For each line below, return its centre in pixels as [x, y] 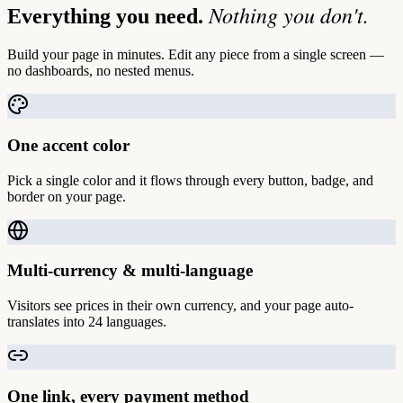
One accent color [68, 145]
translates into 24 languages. [87, 322]
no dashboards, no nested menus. [101, 71]
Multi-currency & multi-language [130, 271]
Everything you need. [108, 17]
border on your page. [67, 196]
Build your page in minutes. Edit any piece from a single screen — [196, 55]
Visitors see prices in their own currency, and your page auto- [180, 305]
